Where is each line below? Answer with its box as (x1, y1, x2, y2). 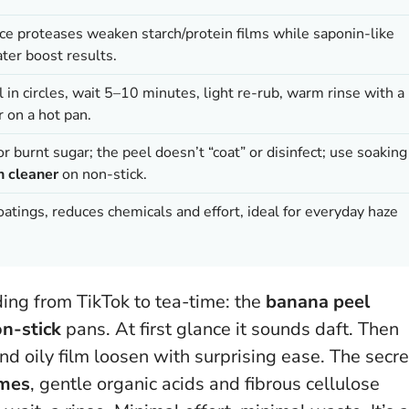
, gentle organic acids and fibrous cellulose (30, 371, 380, 396)
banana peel (266, 288, 370, 314)
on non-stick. (58, 163, 147, 184)
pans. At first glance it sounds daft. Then (61, 316, 399, 341)
